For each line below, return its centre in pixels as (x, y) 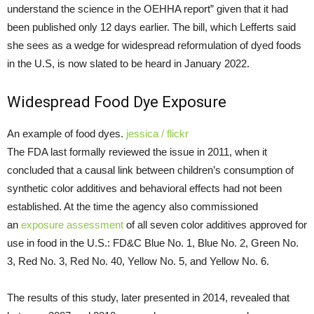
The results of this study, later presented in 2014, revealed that (148, 298)
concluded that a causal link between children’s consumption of (150, 170)
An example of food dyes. (67, 134)
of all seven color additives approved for (215, 225)
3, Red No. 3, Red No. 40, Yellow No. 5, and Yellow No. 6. (138, 261)
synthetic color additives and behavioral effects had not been (144, 189)
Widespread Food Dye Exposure (117, 102)
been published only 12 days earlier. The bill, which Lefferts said (151, 27)
